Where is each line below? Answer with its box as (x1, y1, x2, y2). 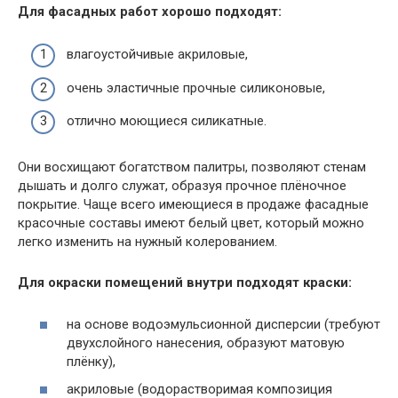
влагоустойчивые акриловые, (67, 46, 248, 62)
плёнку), (67, 353, 115, 370)
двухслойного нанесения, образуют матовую (67, 334, 345, 351)
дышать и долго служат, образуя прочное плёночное (18, 178, 346, 194)
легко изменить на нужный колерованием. (18, 234, 277, 250)
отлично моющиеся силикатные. (67, 113, 267, 129)
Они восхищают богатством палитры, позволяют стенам (18, 159, 366, 175)
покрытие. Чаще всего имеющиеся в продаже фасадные (18, 196, 369, 212)
